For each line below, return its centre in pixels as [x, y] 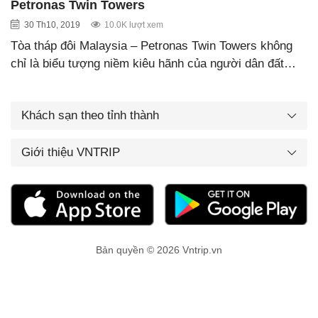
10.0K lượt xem [134, 24]
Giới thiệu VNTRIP [71, 152]
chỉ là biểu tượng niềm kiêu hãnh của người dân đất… [153, 63]
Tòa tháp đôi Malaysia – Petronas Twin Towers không [152, 45]
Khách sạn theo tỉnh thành [90, 115]
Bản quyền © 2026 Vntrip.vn [159, 250]
